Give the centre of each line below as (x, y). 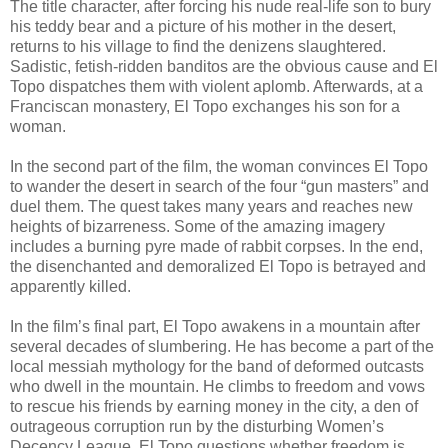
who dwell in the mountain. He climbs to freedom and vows (217, 386)
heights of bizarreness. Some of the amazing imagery (197, 226)
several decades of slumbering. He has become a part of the (222, 346)
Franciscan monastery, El (101, 106)
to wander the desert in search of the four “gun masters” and (219, 186)
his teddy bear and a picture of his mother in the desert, (203, 26)
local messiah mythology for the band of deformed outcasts (217, 366)
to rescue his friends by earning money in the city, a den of (214, 406)
